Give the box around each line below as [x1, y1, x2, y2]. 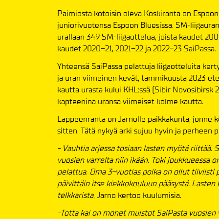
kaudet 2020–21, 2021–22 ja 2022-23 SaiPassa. [57, 43, 216, 54]
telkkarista [57, 190, 93, 200]
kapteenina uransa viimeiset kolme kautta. [57, 96, 203, 107]
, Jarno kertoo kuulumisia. [93, 190, 181, 200]
